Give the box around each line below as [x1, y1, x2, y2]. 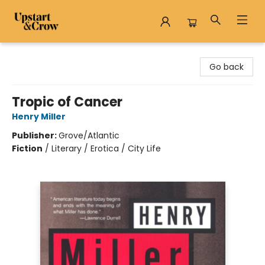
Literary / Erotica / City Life [51, 143, 161, 154]
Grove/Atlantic [59, 130, 119, 141]
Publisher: [12, 130, 59, 141]
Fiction [12, 143, 43, 154]
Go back [209, 61, 244, 73]
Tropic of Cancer [12, 93, 122, 111]
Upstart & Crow [9, 48, 72, 60]
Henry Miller [12, 111, 66, 122]
